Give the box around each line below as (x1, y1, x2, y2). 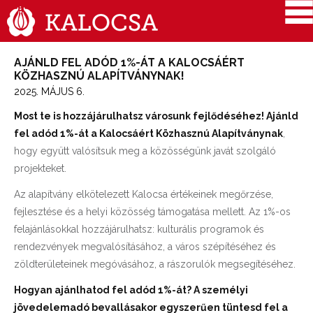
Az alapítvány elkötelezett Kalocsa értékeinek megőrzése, (14, 189, 273, 200)
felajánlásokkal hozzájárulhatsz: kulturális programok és (14, 224, 264, 235)
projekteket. (14, 163, 66, 174)
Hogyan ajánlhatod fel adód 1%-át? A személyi (14, 284, 248, 296)
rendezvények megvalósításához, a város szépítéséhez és (14, 241, 276, 252)
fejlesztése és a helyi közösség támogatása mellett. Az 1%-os (14, 206, 291, 217)
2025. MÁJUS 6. (14, 86, 85, 97)
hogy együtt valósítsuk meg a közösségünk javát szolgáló (14, 145, 276, 156)
